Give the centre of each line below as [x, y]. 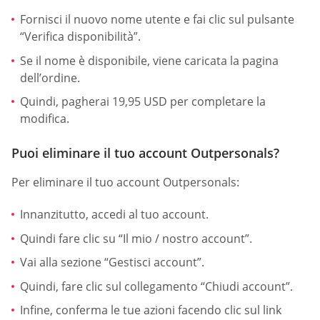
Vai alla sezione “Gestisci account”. [112, 262]
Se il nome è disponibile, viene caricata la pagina [149, 60]
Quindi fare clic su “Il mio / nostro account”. [136, 238]
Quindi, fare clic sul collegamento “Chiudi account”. [156, 286]
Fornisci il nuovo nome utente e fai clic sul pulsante [157, 20]
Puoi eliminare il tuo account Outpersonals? [145, 152]
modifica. [45, 119]
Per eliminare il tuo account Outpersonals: [125, 182]
